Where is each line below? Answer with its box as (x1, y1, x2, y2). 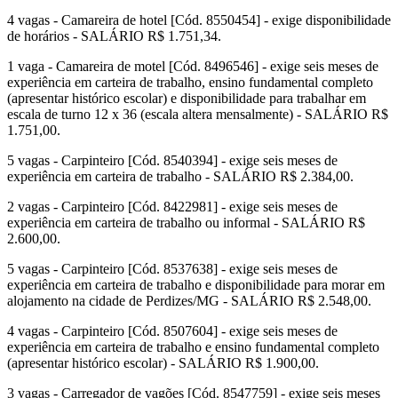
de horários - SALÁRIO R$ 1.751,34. (7, 28, 221, 44)
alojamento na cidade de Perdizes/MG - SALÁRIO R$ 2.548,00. (7, 293, 371, 309)
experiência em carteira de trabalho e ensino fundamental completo (7, 339, 379, 355)
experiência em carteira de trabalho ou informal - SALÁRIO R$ (7, 215, 365, 231)
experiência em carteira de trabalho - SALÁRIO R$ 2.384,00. (7, 169, 354, 185)
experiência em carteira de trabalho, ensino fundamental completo (7, 75, 373, 91)
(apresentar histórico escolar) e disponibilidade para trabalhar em (7, 91, 366, 107)
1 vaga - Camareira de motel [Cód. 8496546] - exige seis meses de (7, 59, 378, 75)
